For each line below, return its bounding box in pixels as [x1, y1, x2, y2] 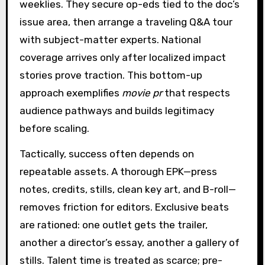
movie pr [121, 86, 162, 99]
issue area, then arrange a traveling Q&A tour [19, 15, 232, 28]
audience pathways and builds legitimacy [19, 104, 214, 117]
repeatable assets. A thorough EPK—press [19, 165, 217, 177]
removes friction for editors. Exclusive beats [19, 201, 229, 213]
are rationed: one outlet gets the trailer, [19, 218, 208, 231]
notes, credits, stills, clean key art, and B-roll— [19, 183, 236, 195]
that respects [161, 86, 230, 99]
